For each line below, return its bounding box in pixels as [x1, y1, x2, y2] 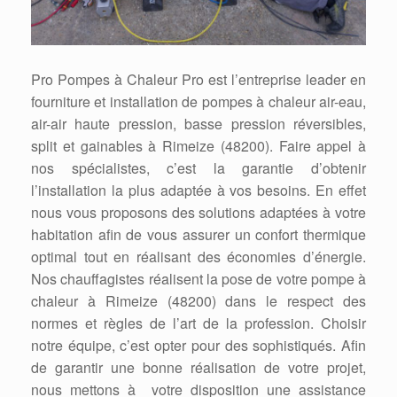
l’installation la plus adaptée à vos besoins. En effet [31, 179, 366, 200]
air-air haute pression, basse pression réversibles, [31, 113, 366, 134]
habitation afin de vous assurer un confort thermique [31, 223, 366, 245]
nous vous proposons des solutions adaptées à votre [31, 201, 366, 222]
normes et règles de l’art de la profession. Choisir [31, 312, 366, 333]
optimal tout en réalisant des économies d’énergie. [31, 245, 366, 267]
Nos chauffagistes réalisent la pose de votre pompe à [31, 268, 366, 289]
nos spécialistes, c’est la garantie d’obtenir [31, 157, 366, 178]
